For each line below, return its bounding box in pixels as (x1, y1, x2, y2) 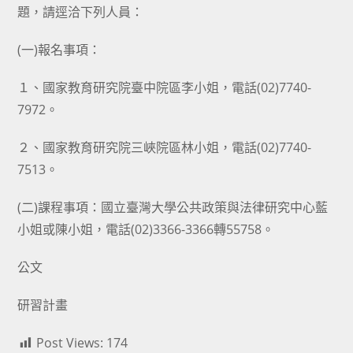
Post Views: (36, 334, 104, 351)
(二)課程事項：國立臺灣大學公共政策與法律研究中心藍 (17, 199, 329, 216)
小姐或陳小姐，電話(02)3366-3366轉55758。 (17, 221, 275, 238)
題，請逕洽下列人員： (17, 3, 144, 20)
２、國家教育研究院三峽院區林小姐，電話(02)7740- (17, 139, 312, 156)
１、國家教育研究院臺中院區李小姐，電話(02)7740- (17, 79, 312, 96)
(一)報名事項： (17, 41, 102, 58)
